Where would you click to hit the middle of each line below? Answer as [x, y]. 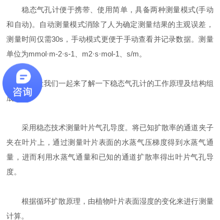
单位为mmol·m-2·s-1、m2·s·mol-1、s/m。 [77, 54]
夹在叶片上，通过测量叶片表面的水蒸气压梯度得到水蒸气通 [110, 142]
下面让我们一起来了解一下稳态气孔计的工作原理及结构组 [110, 83]
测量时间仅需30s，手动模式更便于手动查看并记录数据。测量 [110, 39]
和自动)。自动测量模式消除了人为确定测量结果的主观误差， [110, 24]
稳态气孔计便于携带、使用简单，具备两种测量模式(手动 [110, 10]
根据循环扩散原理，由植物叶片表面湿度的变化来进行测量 [110, 201]
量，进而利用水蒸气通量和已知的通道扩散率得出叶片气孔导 [110, 157]
